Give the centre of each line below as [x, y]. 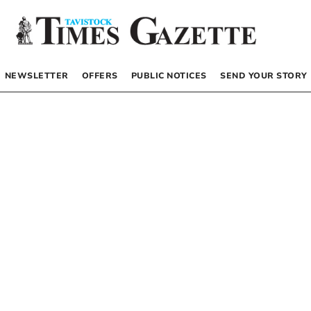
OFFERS [100, 75]
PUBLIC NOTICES [169, 75]
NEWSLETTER [36, 75]
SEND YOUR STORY [264, 75]
